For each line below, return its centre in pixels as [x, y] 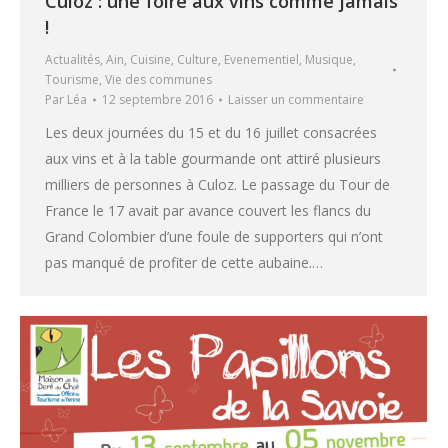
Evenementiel [261, 59]
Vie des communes [158, 79]
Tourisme [72, 79]
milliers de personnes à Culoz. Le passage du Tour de [217, 184]
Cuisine [150, 59]
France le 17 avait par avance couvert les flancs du [208, 210]
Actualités [72, 59]
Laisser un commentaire [296, 99]
